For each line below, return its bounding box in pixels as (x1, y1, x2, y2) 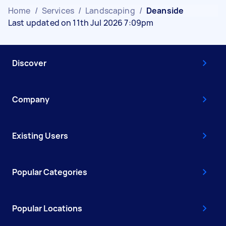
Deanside (146, 5, 184, 16)
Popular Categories (12, 166, 87, 178)
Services (41, 5, 74, 16)
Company (12, 93, 49, 105)
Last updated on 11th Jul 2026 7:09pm (8, 17, 154, 28)
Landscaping (85, 5, 135, 16)
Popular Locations (12, 202, 82, 214)
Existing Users (12, 130, 68, 141)
